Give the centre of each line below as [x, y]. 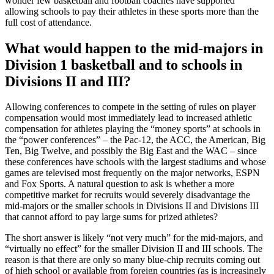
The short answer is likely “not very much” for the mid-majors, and [134, 238]
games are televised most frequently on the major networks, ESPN [132, 173]
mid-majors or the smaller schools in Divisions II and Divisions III [132, 206]
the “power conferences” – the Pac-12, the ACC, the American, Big [135, 140]
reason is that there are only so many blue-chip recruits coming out [132, 260]
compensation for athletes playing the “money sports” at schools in [133, 129]
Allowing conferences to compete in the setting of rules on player [130, 107]
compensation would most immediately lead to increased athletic [128, 118]
